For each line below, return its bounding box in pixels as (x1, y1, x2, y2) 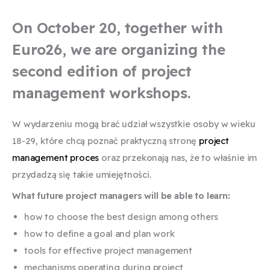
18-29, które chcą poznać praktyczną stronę (12, 134, 199, 146)
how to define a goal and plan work (24, 228, 175, 240)
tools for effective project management (24, 245, 192, 257)
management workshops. (12, 83, 190, 102)
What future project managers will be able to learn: (12, 189, 230, 201)
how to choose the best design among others (24, 211, 219, 223)
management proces (12, 151, 99, 163)
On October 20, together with (12, 18, 223, 37)
